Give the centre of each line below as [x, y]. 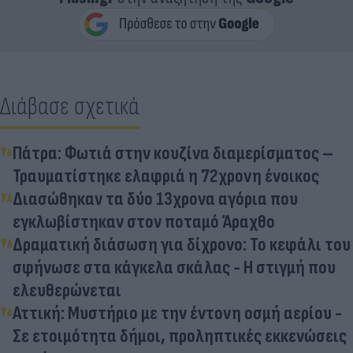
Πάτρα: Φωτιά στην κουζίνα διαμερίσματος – [173, 153]
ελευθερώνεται [67, 290]
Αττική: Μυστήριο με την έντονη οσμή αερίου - [177, 313]
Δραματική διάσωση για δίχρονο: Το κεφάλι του [182, 244]
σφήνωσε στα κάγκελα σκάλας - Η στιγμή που [174, 267]
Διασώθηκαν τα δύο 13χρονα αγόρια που [155, 199]
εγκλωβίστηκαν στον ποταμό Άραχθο [144, 221]
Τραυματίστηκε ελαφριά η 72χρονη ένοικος [166, 176]
